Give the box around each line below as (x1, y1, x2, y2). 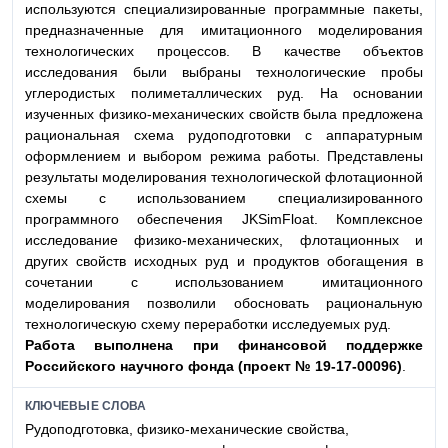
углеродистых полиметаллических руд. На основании (25, 84, 423, 101)
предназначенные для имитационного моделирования (25, 21, 423, 38)
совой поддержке (282, 336, 423, 353)
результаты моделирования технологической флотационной (25, 168, 423, 185)
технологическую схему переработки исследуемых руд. (25, 315, 391, 332)
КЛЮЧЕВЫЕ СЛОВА (25, 398, 147, 413)
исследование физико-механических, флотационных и (25, 231, 423, 248)
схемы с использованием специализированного (25, 189, 423, 206)
